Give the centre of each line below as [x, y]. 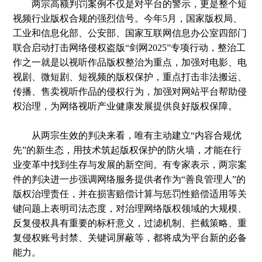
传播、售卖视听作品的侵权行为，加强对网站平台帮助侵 [130, 92]
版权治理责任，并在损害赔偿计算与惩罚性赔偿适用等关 [130, 194]
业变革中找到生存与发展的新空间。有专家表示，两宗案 [130, 165]
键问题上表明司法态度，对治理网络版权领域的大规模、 [130, 208]
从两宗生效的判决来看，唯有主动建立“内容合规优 [127, 135]
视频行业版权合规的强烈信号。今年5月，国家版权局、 [128, 18]
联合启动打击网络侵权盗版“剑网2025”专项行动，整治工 [130, 48]
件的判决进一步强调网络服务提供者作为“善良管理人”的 [130, 179]
